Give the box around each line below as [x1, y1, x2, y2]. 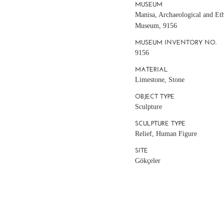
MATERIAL [135, 65, 168, 73]
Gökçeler [135, 156, 161, 164]
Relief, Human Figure [135, 129, 197, 137]
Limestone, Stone [135, 75, 185, 83]
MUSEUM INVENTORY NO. [135, 38, 217, 46]
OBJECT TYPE [135, 92, 175, 100]
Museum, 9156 [135, 21, 177, 29]
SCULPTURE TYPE [135, 119, 186, 127]
